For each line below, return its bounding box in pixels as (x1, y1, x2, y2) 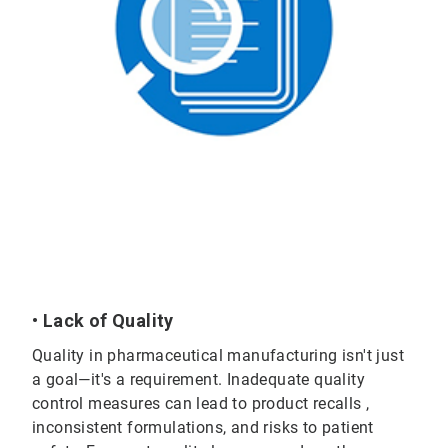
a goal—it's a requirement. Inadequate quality (32, 369, 365, 389)
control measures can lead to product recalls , (32, 393, 370, 413)
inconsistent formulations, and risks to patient (32, 417, 374, 437)
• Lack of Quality (32, 309, 174, 331)
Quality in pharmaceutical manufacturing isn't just (32, 345, 404, 365)
